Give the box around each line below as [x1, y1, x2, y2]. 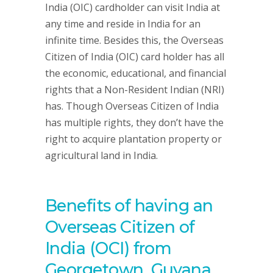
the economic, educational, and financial [45, 66, 226, 80]
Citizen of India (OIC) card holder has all [45, 50, 224, 63]
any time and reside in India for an [45, 17, 200, 30]
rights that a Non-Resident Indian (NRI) [45, 83, 224, 96]
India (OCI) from [45, 238, 172, 258]
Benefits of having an [45, 196, 213, 216]
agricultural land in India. [45, 149, 158, 162]
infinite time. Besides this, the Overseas [45, 34, 224, 47]
